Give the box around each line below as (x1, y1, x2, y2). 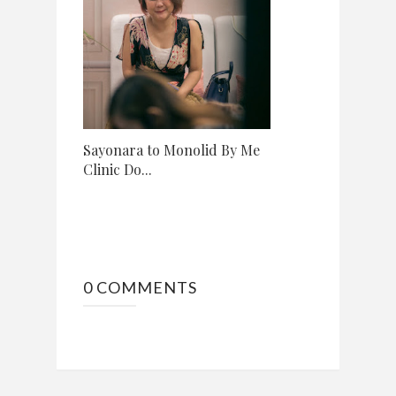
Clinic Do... (83, 159, 152, 179)
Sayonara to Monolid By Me (83, 140, 260, 159)
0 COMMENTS (83, 277, 197, 297)
